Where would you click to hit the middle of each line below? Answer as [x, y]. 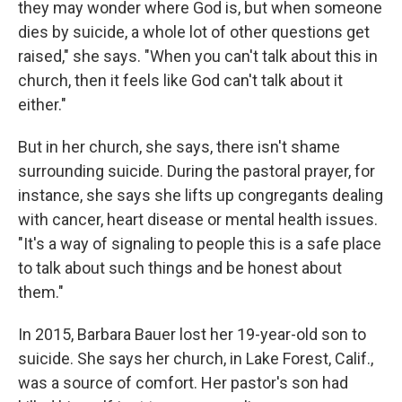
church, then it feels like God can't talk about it [180, 81]
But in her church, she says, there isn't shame [179, 147]
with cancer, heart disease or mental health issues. [198, 220]
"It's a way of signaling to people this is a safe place [200, 244]
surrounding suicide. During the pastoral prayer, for [197, 171]
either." [42, 105]
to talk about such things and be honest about [180, 268]
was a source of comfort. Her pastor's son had [183, 383]
